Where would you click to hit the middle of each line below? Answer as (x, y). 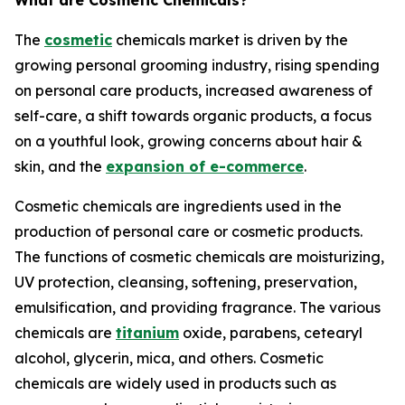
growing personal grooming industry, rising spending (197, 66)
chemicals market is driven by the (230, 40)
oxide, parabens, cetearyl (271, 333)
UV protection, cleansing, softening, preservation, (186, 283)
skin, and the (60, 167)
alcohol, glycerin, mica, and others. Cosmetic (169, 358)
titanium (147, 333)
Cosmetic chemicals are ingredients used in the (178, 207)
